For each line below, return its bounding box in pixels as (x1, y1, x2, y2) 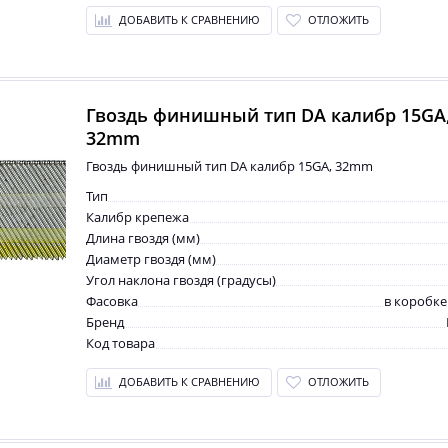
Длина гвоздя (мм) (86, 229, 200, 247)
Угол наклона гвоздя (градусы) (86, 271, 276, 289)
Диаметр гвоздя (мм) (86, 250, 216, 268)
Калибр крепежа (86, 208, 189, 226)
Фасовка (86, 292, 138, 310)
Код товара (86, 334, 155, 352)
